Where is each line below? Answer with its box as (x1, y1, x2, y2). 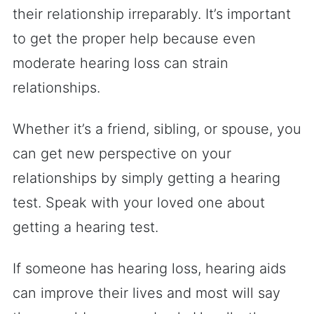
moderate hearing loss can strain (13, 55, 228, 71)
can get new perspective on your (13, 145, 231, 162)
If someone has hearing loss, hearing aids (13, 260, 286, 277)
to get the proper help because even (13, 30, 256, 47)
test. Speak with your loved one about (13, 194, 265, 211)
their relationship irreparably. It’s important (13, 6, 291, 22)
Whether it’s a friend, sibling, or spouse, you (13, 121, 301, 137)
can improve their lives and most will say (13, 285, 280, 301)
